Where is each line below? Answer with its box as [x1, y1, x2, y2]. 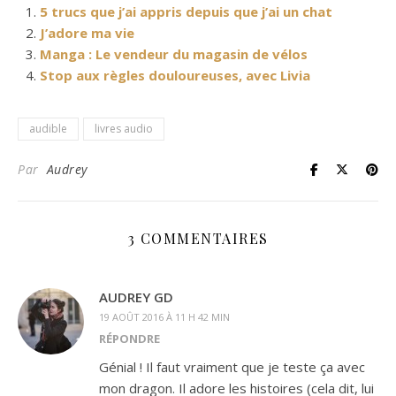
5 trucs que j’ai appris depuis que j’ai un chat [40, 2, 332, 20]
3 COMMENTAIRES [127, 228, 269, 247]
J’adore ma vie [40, 23, 134, 42]
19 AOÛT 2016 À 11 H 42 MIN [99, 309, 230, 324]
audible [29, 120, 67, 136]
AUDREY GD [99, 287, 173, 306]
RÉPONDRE [99, 330, 160, 346]
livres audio [95, 120, 153, 136]
